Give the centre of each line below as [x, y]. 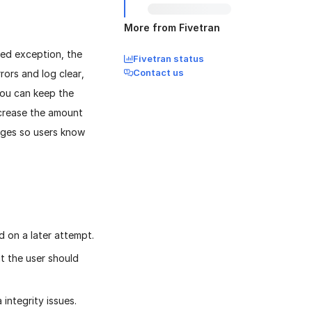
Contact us [158, 72]
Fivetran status [169, 58]
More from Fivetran [172, 28]
